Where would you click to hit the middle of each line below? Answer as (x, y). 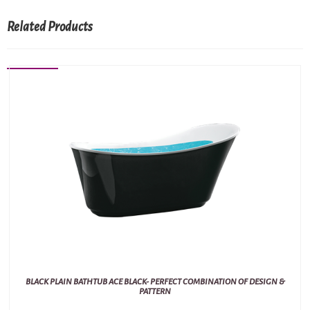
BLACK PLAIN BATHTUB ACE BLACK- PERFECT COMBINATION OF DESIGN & (155, 282)
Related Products (50, 27)
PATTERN (155, 292)
